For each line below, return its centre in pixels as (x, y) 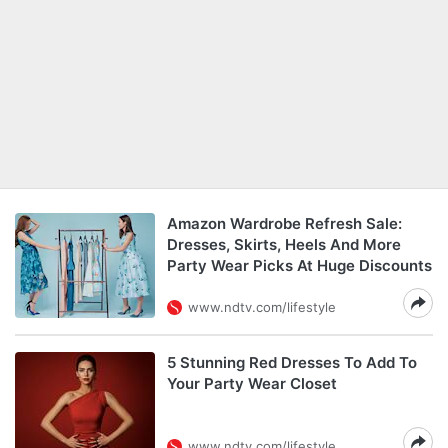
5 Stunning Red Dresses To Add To (292, 362)
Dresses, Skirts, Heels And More (284, 244)
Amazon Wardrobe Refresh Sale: (284, 223)
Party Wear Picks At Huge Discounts (299, 265)
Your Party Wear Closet (252, 383)
